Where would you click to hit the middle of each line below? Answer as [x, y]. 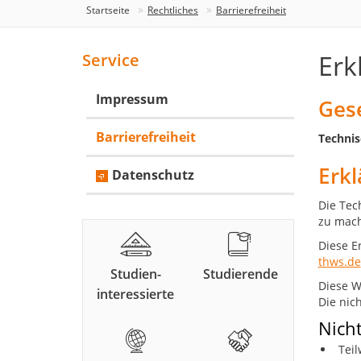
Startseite [108, 10]
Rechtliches [173, 10]
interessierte [136, 295]
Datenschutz [153, 175]
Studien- [135, 274]
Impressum [132, 100]
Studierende [240, 274]
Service [111, 60]
